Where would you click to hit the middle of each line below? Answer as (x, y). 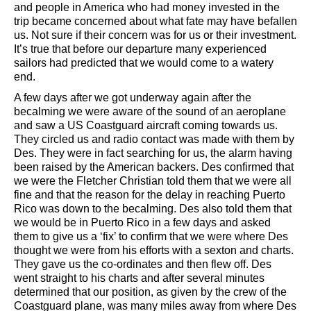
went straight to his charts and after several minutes (139, 278)
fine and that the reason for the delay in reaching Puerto (150, 195)
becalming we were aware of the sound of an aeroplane (150, 112)
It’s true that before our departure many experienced (140, 49)
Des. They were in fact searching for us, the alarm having (153, 153)
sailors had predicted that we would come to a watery (144, 63)
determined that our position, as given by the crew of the (150, 292)
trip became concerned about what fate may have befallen (155, 22)
